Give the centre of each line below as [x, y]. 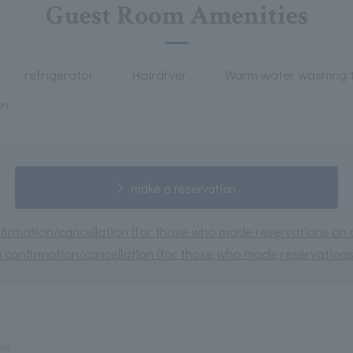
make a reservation [183, 188]
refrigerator [59, 74]
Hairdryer [159, 74]
